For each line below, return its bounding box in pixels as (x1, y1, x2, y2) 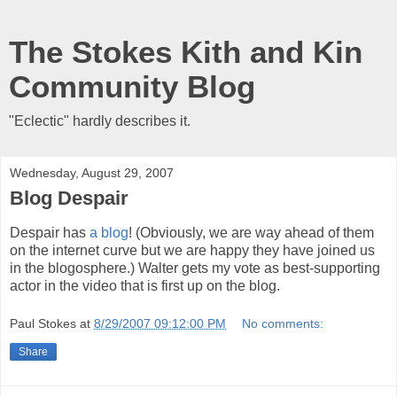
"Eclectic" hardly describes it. (9, 113, 191, 128)
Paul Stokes (10, 316, 76, 331)
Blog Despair (10, 187, 128, 209)
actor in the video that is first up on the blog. (10, 277, 280, 293)
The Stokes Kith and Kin (9, 35, 362, 69)
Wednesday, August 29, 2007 (10, 166, 174, 180)
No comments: (242, 316, 324, 331)
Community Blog (9, 70, 255, 104)
